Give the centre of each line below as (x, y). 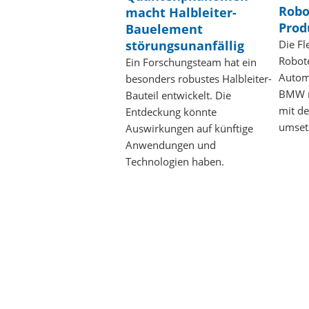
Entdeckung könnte (171, 112)
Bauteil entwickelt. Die (178, 96)
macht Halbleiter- (181, 13)
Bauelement (164, 29)
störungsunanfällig (185, 46)
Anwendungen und (171, 145)
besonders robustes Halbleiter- (199, 79)
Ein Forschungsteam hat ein (191, 62)
